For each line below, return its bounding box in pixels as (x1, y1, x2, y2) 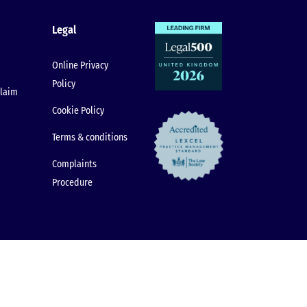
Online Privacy (52, 60, 108, 72)
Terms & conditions (52, 132, 127, 144)
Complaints (52, 158, 97, 171)
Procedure (52, 177, 93, 189)
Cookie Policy (52, 105, 104, 117)
